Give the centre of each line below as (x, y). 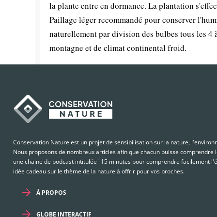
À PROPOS (51, 193)
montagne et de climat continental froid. (118, 48)
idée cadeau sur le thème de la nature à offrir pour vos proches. (99, 171)
